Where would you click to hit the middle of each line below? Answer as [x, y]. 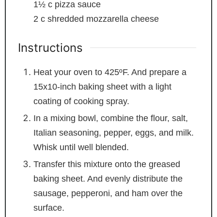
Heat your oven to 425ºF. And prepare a [110, 72]
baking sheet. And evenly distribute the [108, 178]
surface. [49, 208]
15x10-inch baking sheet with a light [102, 86]
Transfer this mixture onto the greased [107, 164]
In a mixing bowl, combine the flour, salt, [110, 118]
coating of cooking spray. [81, 101]
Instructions [50, 47]
